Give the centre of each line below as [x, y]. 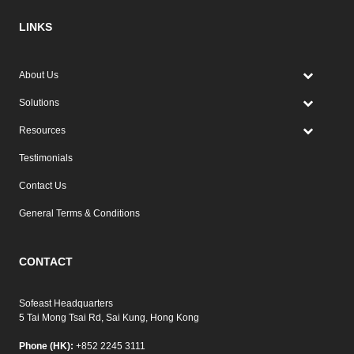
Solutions [39, 102]
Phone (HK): [46, 346]
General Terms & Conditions [79, 213]
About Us [38, 75]
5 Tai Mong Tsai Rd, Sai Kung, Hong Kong [109, 317]
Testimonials [45, 158]
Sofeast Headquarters [66, 303]
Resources [42, 130]
